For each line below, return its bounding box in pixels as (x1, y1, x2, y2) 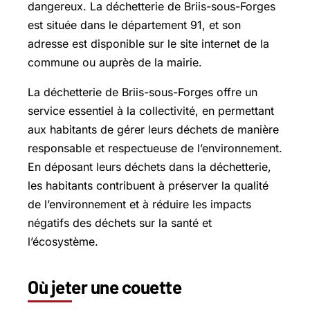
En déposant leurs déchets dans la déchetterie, (28, 159, 271, 174)
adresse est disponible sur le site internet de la (28, 36, 269, 51)
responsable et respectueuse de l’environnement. (28, 140, 282, 155)
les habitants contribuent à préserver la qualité (28, 178, 268, 192)
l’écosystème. (28, 234, 98, 248)
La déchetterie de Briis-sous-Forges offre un (28, 84, 257, 99)
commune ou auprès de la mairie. (28, 55, 202, 69)
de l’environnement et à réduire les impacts (28, 197, 251, 211)
